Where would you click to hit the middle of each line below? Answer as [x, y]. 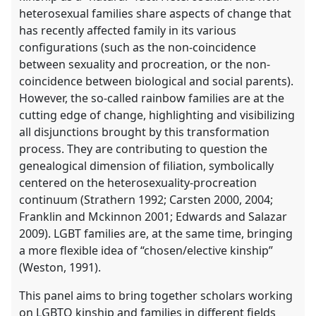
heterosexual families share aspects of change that [156, 14]
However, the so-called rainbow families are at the [152, 98]
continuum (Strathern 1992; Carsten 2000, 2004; [146, 200]
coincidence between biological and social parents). [157, 81]
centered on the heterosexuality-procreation [138, 183]
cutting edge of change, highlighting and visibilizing [157, 115]
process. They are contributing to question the [144, 149]
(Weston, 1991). [60, 268]
